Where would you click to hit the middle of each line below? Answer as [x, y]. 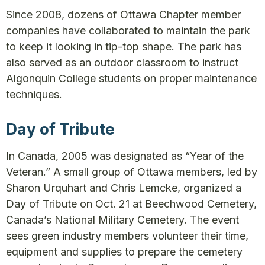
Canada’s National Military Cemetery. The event [122, 220]
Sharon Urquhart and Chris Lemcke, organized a [124, 188]
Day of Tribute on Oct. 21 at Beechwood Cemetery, [131, 204]
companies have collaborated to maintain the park [128, 30]
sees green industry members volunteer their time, [127, 236]
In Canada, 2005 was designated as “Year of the [125, 156]
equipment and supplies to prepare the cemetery [124, 252]
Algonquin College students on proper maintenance [131, 78]
